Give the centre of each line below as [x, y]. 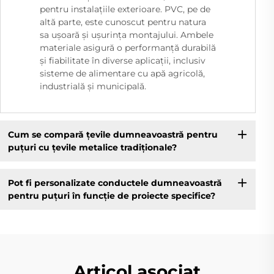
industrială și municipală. [93, 87]
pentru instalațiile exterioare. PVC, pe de [125, 9]
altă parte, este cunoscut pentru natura [123, 22]
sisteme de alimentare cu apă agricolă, [122, 74]
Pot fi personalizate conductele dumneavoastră [115, 183]
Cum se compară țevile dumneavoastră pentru [113, 134]
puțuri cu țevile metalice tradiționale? [92, 147]
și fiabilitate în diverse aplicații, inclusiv [123, 61]
